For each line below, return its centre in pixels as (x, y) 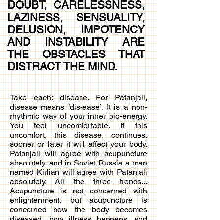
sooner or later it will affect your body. (79, 144)
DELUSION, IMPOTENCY (76, 29)
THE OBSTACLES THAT (76, 54)
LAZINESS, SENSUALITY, (76, 17)
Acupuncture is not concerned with (79, 191)
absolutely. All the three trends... (79, 181)
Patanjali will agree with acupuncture (79, 153)
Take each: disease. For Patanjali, (79, 97)
